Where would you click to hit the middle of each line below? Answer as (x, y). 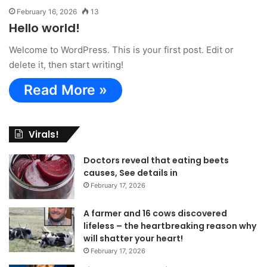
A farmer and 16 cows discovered (155, 214)
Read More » (66, 90)
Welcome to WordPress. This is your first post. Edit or (121, 50)
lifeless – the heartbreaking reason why (170, 226)
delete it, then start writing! (66, 65)
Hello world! (44, 28)
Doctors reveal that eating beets (156, 161)
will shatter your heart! (133, 239)
